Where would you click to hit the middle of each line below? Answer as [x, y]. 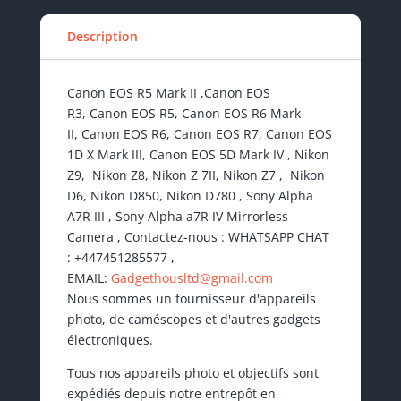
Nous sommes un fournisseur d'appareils [191, 299]
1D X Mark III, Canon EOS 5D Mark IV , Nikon [198, 155]
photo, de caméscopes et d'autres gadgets [193, 320]
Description [102, 37]
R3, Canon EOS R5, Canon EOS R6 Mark [183, 114]
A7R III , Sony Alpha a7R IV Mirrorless [177, 217]
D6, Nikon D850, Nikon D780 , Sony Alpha [190, 196]
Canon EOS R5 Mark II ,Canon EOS [168, 93]
